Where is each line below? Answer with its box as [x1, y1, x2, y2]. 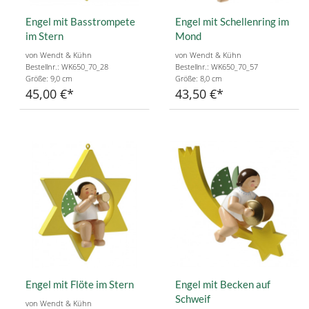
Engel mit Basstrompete [26, 14, 135, 28]
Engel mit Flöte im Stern [26, 277, 134, 290]
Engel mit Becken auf [175, 277, 270, 290]
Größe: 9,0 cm [26, 72, 72, 83]
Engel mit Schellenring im [175, 14, 289, 28]
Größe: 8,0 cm [175, 72, 222, 83]
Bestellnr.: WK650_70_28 [26, 61, 108, 72]
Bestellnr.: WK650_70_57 [175, 61, 258, 72]
